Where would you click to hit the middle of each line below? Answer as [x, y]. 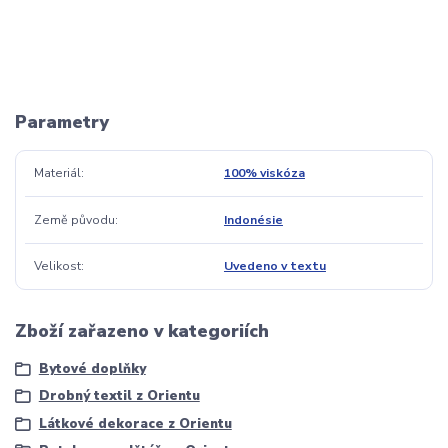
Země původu [74, 219]
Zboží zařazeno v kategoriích [142, 330]
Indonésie [253, 219]
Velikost [57, 265]
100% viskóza [264, 173]
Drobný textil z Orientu [119, 396]
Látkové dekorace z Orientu [135, 423]
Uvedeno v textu [274, 265]
